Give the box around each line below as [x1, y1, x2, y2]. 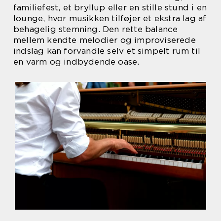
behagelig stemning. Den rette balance [13, 24, 178, 34]
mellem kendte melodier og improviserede [13, 35, 196, 45]
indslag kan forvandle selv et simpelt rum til [13, 46, 201, 56]
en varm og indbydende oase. [13, 57, 140, 67]
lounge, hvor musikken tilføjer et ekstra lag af [13, 13, 207, 23]
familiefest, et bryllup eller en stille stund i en [13, 2, 207, 12]
